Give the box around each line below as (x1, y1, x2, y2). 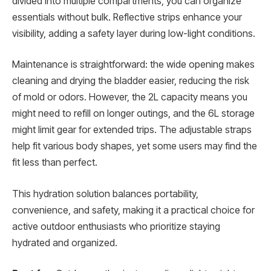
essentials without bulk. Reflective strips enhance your (12, 11, 242, 23)
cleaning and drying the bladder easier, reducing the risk (12, 75, 249, 87)
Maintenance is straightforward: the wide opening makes (12, 59, 255, 71)
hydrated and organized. (12, 237, 117, 249)
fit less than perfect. (12, 157, 97, 169)
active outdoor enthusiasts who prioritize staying (12, 220, 220, 232)
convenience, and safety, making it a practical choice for (12, 204, 255, 216)
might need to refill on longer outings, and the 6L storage (12, 108, 255, 120)
